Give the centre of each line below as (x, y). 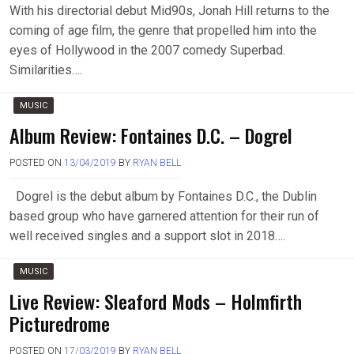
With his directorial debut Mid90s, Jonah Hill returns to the (169, 11)
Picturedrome (60, 323)
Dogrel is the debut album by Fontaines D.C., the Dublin (163, 196)
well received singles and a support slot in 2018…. (147, 236)
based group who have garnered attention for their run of (164, 216)
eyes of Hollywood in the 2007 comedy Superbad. (147, 50)
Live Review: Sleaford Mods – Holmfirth (156, 301)
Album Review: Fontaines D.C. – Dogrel (151, 135)
